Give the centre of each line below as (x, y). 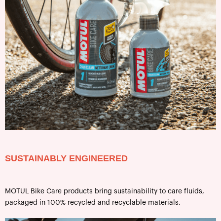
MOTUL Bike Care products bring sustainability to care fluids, (105, 191)
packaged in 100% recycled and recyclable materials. (93, 203)
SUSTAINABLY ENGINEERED (66, 158)
